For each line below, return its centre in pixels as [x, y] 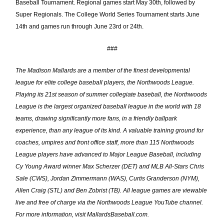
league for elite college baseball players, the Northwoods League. [105, 82]
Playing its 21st [36, 94]
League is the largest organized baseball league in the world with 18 [108, 106]
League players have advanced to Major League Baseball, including [108, 154]
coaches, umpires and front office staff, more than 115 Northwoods [105, 142]
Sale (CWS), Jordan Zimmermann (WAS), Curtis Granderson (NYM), [108, 178]
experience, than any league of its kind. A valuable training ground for [110, 130]
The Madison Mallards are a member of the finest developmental [103, 70]
